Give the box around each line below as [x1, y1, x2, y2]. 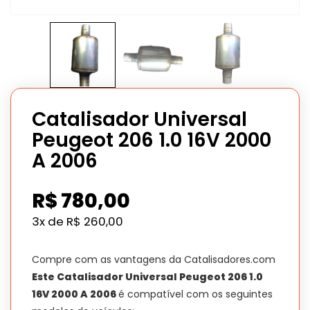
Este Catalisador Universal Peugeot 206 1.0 [32, 269, 263, 284]
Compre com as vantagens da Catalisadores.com [32, 252, 275, 266]
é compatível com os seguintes [118, 286, 273, 301]
